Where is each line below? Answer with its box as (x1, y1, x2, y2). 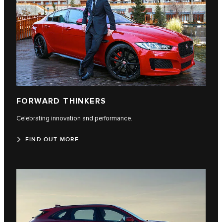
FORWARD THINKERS (16, 97, 107, 107)
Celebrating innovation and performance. (16, 114, 132, 123)
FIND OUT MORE (25, 136, 79, 144)
